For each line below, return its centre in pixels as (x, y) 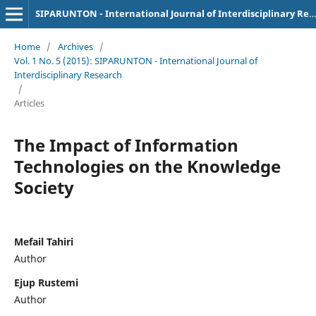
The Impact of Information (126, 145)
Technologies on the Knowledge (147, 166)
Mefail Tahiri (43, 241)
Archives (75, 46)
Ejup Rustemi (46, 282)
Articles (29, 103)
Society (44, 187)
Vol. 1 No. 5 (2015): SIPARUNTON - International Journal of (135, 60)
